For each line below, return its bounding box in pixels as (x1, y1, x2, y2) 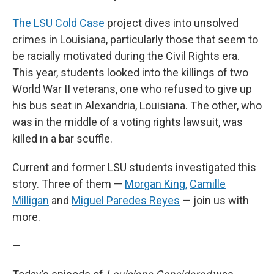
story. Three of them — (12, 177, 125, 191)
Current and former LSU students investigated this (12, 161, 256, 174)
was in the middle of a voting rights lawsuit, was (12, 116, 243, 129)
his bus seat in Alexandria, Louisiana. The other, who (12, 99, 262, 113)
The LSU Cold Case (12, 17, 105, 30)
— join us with (180, 194, 249, 207)
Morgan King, (125, 177, 187, 191)
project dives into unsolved (105, 17, 239, 30)
